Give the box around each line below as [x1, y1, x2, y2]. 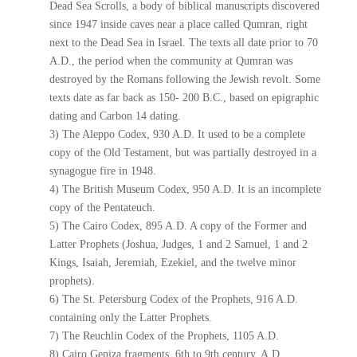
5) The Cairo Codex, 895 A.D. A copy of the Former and [49, 220, 308, 232]
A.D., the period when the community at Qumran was [49, 55, 293, 67]
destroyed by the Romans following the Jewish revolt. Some [49, 73, 321, 85]
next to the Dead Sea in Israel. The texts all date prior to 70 [49, 37, 319, 49]
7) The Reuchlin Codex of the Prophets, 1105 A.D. [49, 330, 280, 342]
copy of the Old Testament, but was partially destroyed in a [49, 147, 317, 159]
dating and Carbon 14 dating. [49, 110, 182, 122]
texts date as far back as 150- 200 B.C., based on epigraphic [49, 92, 320, 104]
